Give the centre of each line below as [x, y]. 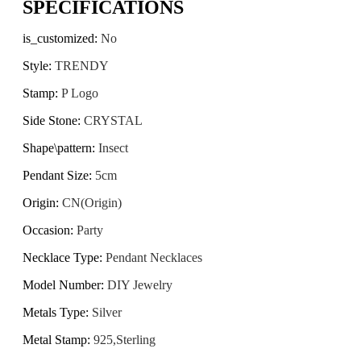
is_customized [58, 38]
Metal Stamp [55, 339]
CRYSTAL [113, 120]
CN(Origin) [92, 202]
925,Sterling [124, 339]
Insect [113, 147]
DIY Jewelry [140, 284]
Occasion [46, 230]
